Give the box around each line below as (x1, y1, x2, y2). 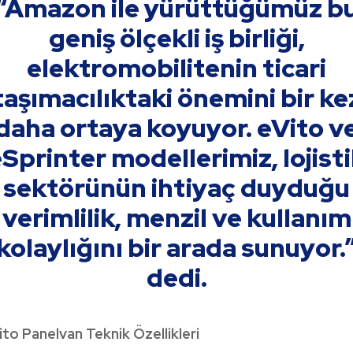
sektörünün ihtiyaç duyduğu (3, 170, 350, 205)
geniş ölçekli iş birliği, (48, 20, 305, 55)
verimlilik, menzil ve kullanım (2, 200, 351, 235)
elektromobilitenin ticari (27, 50, 326, 85)
